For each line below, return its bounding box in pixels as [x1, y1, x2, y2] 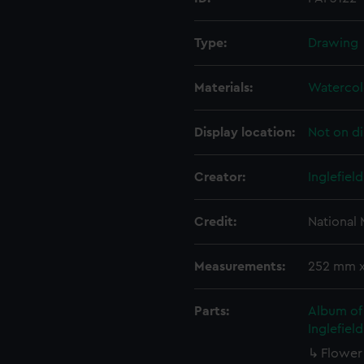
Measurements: [194, 260, 285, 273]
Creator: [194, 171, 245, 184]
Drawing [308, 37, 358, 50]
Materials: [194, 81, 253, 94]
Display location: [194, 126, 295, 139]
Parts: [194, 305, 229, 318]
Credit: [194, 215, 236, 228]
